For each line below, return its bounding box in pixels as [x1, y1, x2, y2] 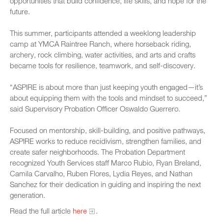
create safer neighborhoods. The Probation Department [10, 147, 185, 157]
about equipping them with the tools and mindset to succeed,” [10, 93, 207, 103]
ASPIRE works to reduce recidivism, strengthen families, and [10, 137, 201, 146]
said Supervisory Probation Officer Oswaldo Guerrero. [10, 104, 180, 113]
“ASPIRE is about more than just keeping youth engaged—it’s [10, 82, 203, 92]
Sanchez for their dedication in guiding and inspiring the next [10, 180, 201, 189]
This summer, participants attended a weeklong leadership [10, 28, 196, 38]
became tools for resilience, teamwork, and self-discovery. [10, 61, 195, 70]
